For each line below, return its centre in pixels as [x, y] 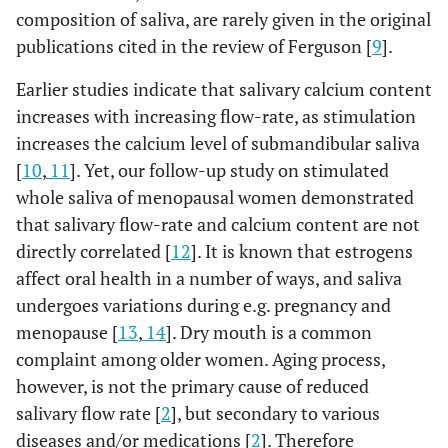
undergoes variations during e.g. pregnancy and [203, 305]
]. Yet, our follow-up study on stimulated [229, 170]
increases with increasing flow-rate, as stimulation [216, 116]
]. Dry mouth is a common [269, 332]
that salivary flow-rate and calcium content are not [218, 224]
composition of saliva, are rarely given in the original [223, 19]
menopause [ [67, 332]
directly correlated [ [93, 251]
